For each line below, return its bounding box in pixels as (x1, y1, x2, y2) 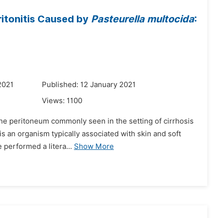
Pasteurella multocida (91, 13, 194, 25)
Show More (74, 142, 114, 151)
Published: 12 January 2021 (42, 80, 136, 89)
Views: (42, 96, 67, 105)
